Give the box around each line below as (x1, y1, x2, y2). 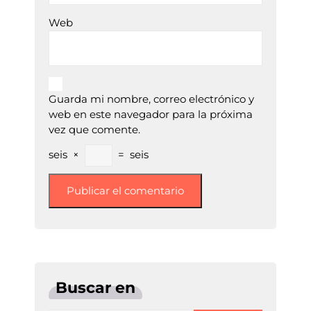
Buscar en (56, 278, 135, 298)
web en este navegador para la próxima (49, 108, 253, 121)
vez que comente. (49, 123, 140, 137)
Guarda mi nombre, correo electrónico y (49, 92, 254, 106)
